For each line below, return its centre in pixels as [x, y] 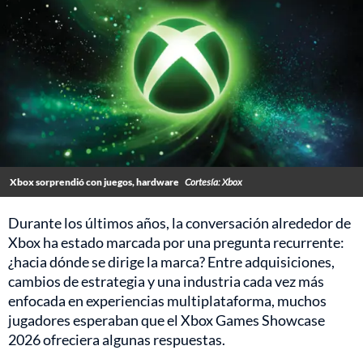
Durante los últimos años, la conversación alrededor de [179, 223]
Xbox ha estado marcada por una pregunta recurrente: [176, 243]
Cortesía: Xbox [214, 182]
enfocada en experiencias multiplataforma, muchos [167, 301]
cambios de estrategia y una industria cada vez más [166, 282]
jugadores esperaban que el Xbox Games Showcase [167, 320]
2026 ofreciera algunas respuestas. [117, 340]
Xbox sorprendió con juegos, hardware [95, 182]
